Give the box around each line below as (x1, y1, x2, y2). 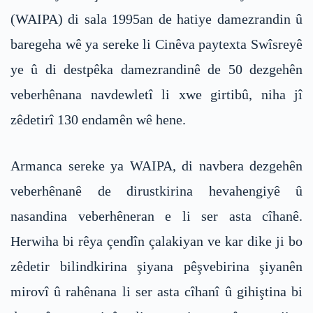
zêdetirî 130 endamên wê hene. (10, 112, 186, 128)
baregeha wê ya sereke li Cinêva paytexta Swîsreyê (10, 36, 303, 52)
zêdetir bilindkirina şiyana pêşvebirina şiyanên (10, 259, 303, 275)
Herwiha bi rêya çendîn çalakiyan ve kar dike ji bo (10, 233, 303, 249)
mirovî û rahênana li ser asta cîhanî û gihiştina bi (10, 284, 303, 300)
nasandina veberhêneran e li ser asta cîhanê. (10, 208, 303, 224)
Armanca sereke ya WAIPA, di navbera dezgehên (10, 158, 303, 174)
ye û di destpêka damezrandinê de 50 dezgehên (10, 61, 303, 78)
